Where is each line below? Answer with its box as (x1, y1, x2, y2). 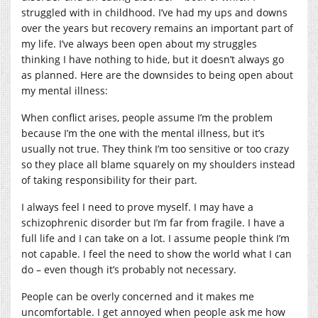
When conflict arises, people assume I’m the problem (21, 110, 273, 124)
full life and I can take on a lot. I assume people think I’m (21, 231, 290, 245)
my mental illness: (21, 83, 108, 97)
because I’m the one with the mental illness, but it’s (21, 126, 265, 140)
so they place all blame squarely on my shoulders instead (21, 157, 295, 171)
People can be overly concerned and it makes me (21, 289, 254, 303)
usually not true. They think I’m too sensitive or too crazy (21, 141, 289, 155)
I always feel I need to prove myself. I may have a (21, 199, 253, 214)
